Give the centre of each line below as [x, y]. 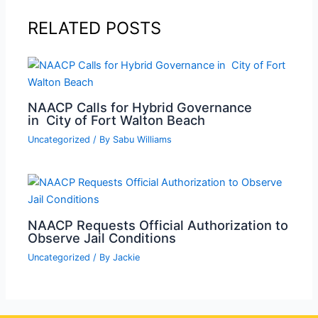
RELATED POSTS [95, 28]
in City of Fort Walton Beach [119, 120]
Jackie [127, 257]
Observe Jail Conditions [102, 237]
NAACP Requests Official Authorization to [158, 225]
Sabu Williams [143, 140]
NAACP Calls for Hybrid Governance [140, 108]
